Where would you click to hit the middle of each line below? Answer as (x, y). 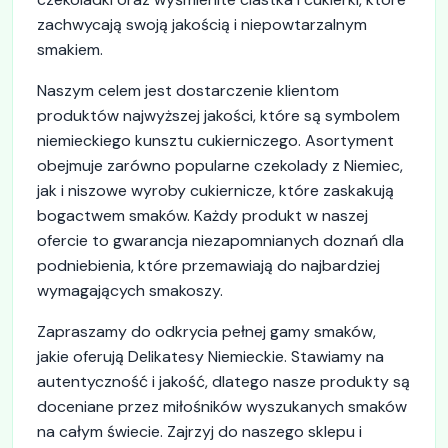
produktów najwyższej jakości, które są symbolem (218, 115)
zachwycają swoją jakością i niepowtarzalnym (202, 24)
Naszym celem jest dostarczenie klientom (188, 90)
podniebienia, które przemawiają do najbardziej (208, 265)
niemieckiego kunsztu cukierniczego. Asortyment (215, 140)
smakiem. (70, 49)
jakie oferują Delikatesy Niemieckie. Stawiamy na (210, 356)
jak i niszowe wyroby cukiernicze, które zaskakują (215, 190)
